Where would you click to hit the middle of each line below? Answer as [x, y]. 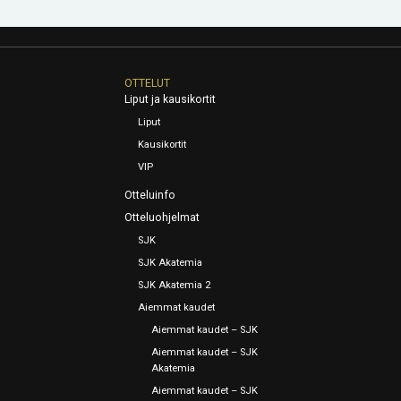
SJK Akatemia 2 [175, 286]
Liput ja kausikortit [171, 100]
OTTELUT [148, 84]
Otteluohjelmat [162, 218]
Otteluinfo [150, 196]
